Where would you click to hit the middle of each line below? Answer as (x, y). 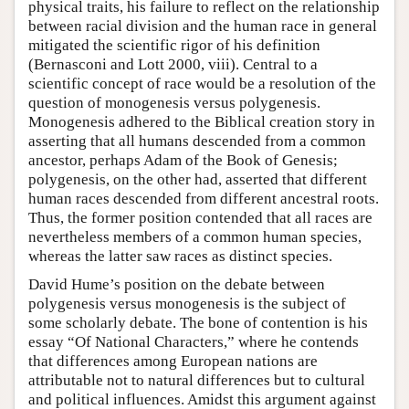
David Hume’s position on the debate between (177, 284)
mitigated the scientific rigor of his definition (174, 45)
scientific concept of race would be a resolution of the (202, 83)
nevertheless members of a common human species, (195, 236)
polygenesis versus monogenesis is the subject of (187, 303)
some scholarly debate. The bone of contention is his (198, 322)
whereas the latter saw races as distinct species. (180, 256)
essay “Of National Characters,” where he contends (194, 341)
